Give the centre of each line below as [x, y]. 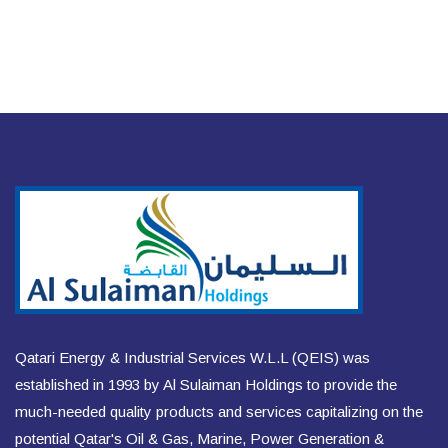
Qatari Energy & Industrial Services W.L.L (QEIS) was [192, 358]
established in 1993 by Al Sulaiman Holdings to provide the [206, 385]
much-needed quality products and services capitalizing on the [219, 412]
